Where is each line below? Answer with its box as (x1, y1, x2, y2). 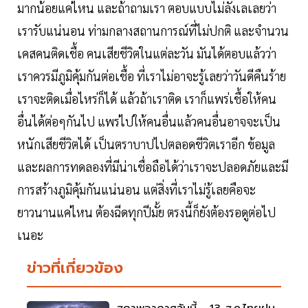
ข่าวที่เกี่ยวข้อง (27, 256, 123, 279)
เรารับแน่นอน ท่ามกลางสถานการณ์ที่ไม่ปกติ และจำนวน (17, 22, 289, 38)
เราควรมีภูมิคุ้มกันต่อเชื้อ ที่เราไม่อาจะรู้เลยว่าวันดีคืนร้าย (17, 67, 286, 84)
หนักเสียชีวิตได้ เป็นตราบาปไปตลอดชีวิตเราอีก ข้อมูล (17, 135, 275, 152)
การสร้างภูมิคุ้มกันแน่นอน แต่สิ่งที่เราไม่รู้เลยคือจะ (17, 181, 256, 197)
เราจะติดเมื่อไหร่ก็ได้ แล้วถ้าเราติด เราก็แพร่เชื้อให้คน (17, 90, 276, 107)
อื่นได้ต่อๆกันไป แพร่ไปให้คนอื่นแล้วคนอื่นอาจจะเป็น (17, 113, 280, 129)
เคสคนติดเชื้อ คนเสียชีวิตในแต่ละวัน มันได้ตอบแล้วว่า (17, 45, 276, 61)
